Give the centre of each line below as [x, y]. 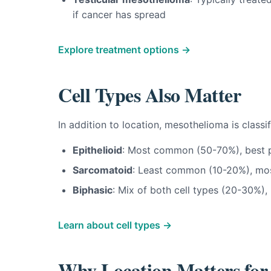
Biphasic [93, 190]
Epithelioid [97, 150]
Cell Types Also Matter [150, 95]
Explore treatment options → [124, 50]
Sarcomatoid [103, 170]
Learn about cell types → [115, 225]
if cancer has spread [119, 15]
